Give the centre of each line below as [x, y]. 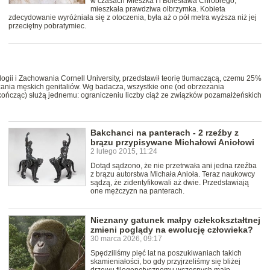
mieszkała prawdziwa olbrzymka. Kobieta [158, 9]
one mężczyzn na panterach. [137, 191]
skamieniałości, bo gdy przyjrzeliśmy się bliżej [165, 262]
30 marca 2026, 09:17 [126, 239]
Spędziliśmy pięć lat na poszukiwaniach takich [166, 253]
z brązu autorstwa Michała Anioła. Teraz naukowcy [173, 174]
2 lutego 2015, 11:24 [124, 152]
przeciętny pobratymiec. [47, 26]
